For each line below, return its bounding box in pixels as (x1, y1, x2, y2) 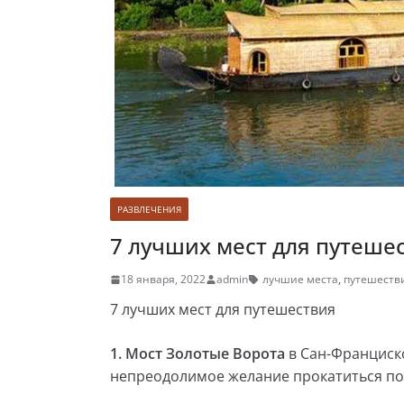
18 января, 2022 (121, 271, 206, 287)
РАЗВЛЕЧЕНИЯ (117, 203, 181, 216)
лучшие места (262, 271, 338, 287)
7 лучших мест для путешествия (110, 299, 335, 319)
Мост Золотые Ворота (125, 344, 285, 363)
